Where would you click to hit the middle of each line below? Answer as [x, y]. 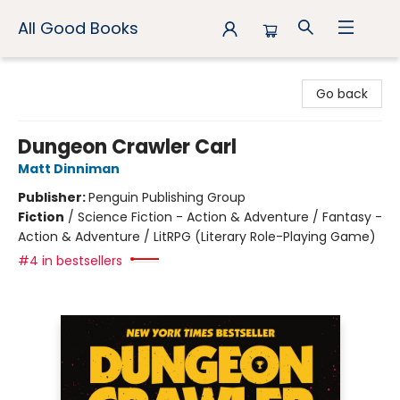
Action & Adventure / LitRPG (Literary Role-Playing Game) [197, 237]
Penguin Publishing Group [167, 197]
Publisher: [53, 197]
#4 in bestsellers [70, 261]
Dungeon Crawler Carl [127, 147]
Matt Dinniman [69, 169]
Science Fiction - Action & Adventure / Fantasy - [230, 217]
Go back [342, 94]
